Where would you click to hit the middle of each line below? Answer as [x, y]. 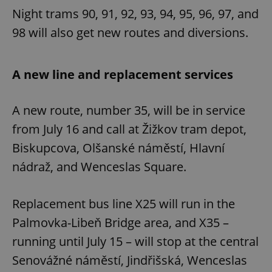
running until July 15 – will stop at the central [135, 241]
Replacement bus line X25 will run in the [124, 203]
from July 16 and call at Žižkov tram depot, [129, 129]
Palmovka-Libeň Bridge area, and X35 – [121, 222]
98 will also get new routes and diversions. [132, 32]
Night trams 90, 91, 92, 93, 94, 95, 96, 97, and [135, 13]
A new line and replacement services [123, 74]
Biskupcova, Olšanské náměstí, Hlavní [118, 148]
